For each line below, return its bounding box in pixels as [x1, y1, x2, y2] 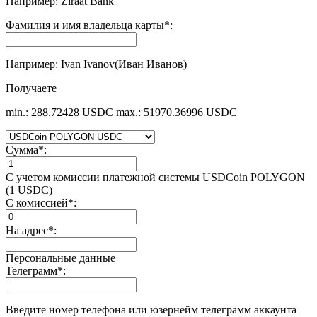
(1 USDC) [6, 183, 52, 196]
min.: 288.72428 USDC [6, 105, 113, 118]
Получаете [6, 81, 57, 94]
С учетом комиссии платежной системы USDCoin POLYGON [6, 171, 305, 183]
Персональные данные [6, 251, 115, 264]
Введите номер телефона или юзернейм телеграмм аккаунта [6, 303, 296, 316]
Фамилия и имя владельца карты [6, 18, 164, 31]
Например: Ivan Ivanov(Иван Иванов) [6, 57, 187, 70]
